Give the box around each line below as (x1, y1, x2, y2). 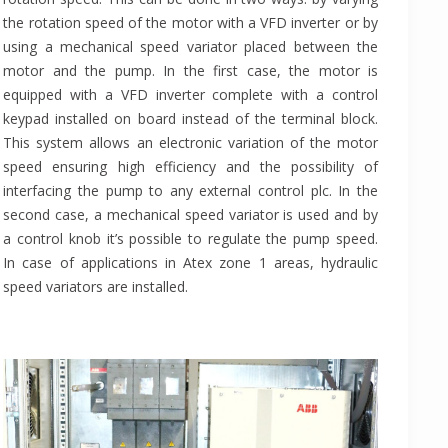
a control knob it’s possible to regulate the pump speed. (3, 229, 378, 249)
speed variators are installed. (3, 277, 189, 297)
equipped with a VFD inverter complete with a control (3, 85, 378, 105)
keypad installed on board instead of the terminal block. (3, 109, 378, 129)
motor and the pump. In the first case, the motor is (3, 61, 378, 81)
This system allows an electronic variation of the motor (3, 133, 378, 153)
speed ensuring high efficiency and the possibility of (3, 157, 378, 177)
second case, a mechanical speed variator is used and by (3, 205, 378, 225)
